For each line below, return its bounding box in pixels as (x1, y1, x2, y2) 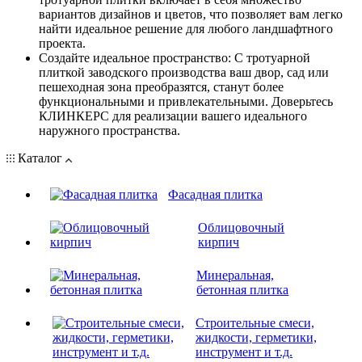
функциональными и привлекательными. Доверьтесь (39, 94, 333, 108)
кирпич (198, 234, 240, 249)
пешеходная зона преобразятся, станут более (39, 79, 284, 94)
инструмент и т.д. (195, 344, 293, 359)
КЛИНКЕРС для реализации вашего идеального (39, 108, 307, 123)
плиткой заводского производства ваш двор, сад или (39, 65, 329, 79)
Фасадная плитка (168, 187, 263, 201)
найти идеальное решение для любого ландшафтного (39, 21, 333, 36)
